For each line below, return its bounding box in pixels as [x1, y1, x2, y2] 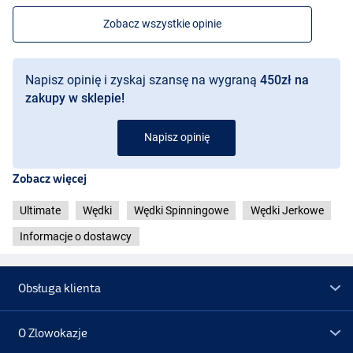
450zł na [260, 72, 309, 88]
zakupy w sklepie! [25, 91, 124, 106]
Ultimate [20, 204, 61, 217]
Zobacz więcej [13, 172, 87, 186]
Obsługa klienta [18, 281, 102, 295]
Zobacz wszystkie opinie [103, 17, 221, 31]
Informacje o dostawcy [20, 230, 132, 243]
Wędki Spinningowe [133, 204, 229, 217]
